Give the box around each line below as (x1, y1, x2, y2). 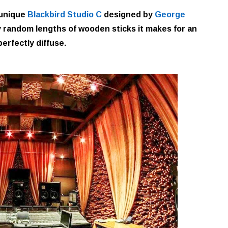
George (155, 10, 185, 19)
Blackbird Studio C (27, 10, 102, 19)
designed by (102, 10, 155, 19)
